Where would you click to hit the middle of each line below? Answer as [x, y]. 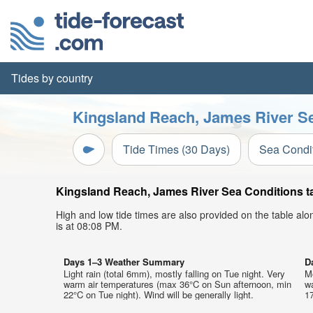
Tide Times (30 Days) [176, 149]
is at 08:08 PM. [89, 226]
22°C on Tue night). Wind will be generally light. [159, 294]
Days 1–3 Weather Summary [124, 262]
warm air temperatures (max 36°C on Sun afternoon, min [177, 284]
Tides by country [52, 78]
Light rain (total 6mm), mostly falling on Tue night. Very [174, 274]
